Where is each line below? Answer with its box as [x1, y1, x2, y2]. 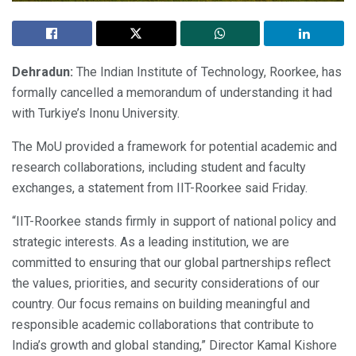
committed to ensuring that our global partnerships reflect [12, 254, 331, 270]
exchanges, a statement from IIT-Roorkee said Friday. [12, 180, 308, 195]
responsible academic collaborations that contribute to [12, 316, 314, 332]
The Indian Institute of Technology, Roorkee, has [76, 64, 342, 79]
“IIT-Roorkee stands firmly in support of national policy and [12, 213, 336, 229]
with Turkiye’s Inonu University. [12, 105, 180, 121]
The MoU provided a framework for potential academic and [12, 138, 337, 154]
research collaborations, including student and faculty [12, 159, 306, 175]
